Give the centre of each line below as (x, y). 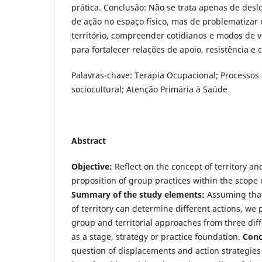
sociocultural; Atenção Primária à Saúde (149, 89)
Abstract (89, 141)
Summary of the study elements (137, 195)
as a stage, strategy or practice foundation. (156, 237)
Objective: (92, 167)
